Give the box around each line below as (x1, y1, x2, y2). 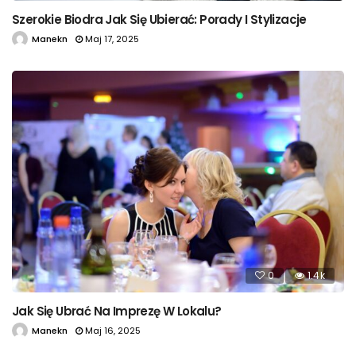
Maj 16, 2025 (85, 323, 141, 337)
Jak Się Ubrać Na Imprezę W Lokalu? (12, 302, 222, 319)
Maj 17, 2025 (85, 33, 139, 46)
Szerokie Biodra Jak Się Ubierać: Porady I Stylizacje (12, 11, 307, 29)
